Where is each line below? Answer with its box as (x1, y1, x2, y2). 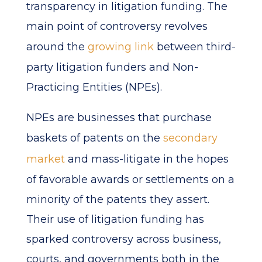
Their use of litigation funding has (26, 213, 204, 226)
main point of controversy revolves (26, 20, 208, 33)
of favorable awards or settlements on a (26, 173, 235, 186)
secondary (163, 132, 218, 144)
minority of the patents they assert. (26, 193, 209, 206)
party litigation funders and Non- (26, 61, 198, 74)
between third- (153, 40, 236, 53)
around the (26, 40, 88, 53)
